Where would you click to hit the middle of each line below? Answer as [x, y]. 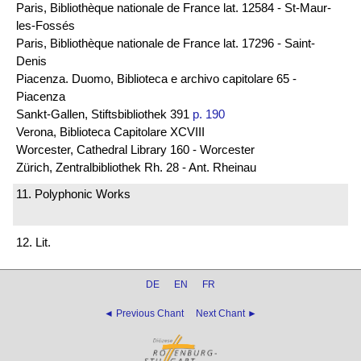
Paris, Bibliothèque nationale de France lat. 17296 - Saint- [166, 43]
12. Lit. [33, 242]
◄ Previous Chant [144, 313]
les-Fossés [46, 25]
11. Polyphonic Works [73, 194]
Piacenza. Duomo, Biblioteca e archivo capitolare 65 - [156, 78]
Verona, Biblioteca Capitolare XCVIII [110, 131]
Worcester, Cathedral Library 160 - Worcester [135, 149]
